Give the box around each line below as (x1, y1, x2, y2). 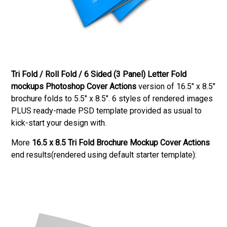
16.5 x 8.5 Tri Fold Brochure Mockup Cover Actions (32, 137, 210, 147)
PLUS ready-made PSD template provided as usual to (11, 105, 202, 116)
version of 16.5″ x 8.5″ (136, 81, 216, 91)
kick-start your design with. (11, 118, 107, 128)
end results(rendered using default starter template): (11, 149, 197, 160)
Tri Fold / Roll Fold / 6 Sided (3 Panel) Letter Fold (11, 69, 187, 79)
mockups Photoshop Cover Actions (11, 81, 137, 91)
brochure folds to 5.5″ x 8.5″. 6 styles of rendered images (11, 93, 213, 103)
